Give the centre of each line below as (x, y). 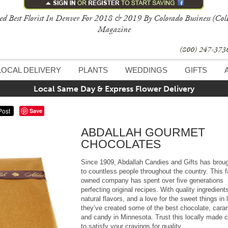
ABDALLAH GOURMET (143, 132)
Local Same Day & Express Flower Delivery (114, 89)
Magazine (114, 30)
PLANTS (93, 70)
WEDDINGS (146, 70)
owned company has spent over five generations (152, 180)
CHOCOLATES (121, 144)
